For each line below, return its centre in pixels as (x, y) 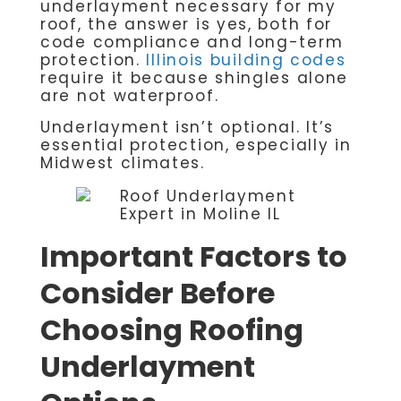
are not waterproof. (130, 96)
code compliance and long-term (192, 43)
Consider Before (158, 293)
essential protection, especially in (196, 145)
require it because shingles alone (195, 78)
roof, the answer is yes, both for (187, 25)
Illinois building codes (246, 60)
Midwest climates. (123, 162)
